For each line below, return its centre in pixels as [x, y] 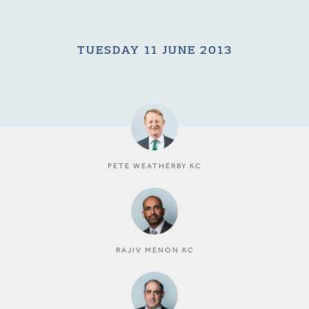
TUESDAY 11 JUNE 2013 [154, 50]
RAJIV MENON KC [154, 250]
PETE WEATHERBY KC [154, 166]
